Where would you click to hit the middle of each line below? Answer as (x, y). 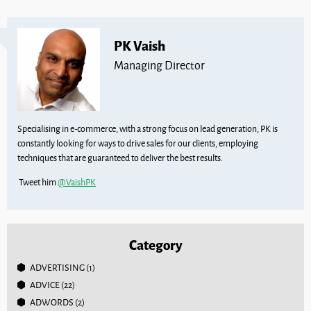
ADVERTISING (57, 267)
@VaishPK (77, 182)
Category (155, 244)
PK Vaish (140, 45)
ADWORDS (52, 302)
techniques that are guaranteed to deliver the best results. (120, 157)
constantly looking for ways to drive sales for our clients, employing (138, 143)
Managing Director (160, 65)
